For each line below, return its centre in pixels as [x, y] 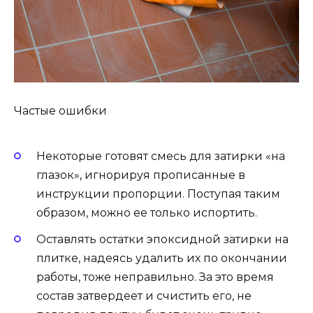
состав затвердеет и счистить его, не [144, 296]
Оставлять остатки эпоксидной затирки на [162, 240]
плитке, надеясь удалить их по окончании [162, 259]
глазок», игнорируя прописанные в [141, 175]
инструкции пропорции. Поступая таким [158, 194]
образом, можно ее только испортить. [147, 213]
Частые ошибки [60, 110]
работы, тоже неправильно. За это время [155, 277]
